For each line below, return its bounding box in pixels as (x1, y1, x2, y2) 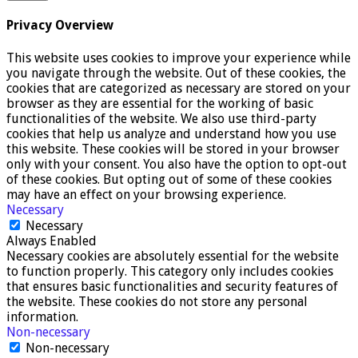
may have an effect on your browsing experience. (6, 186, 286, 202)
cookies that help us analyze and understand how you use (6, 125, 336, 141)
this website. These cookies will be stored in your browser (6, 141, 340, 157)
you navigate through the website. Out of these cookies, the (6, 65, 346, 81)
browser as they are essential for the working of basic (6, 95, 313, 111)
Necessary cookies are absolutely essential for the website (6, 248, 339, 264)
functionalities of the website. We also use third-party (6, 110, 316, 126)
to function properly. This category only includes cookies (6, 263, 333, 279)
